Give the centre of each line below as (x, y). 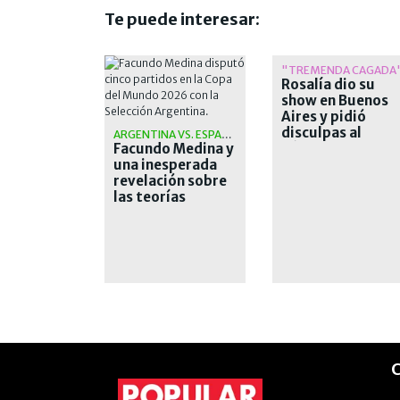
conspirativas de (170, 212)
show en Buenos (334, 100)
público (307, 148)
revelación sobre (170, 180)
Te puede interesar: (182, 19)
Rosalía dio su (328, 84)
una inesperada (165, 164)
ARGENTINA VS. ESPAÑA (227, 134)
